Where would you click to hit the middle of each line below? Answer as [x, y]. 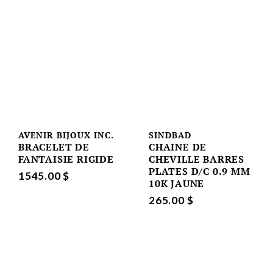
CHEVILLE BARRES [197, 159]
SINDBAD [170, 135]
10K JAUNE [177, 184]
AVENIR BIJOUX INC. [66, 135]
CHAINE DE [178, 147]
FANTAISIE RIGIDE [66, 159]
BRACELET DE [54, 147]
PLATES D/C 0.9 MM [200, 172]
